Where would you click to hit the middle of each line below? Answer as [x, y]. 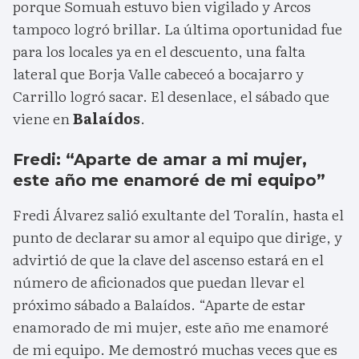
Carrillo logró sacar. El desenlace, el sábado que [171, 96]
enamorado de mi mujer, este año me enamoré [171, 327]
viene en [43, 119]
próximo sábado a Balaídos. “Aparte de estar [159, 305]
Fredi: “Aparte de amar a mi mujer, [160, 160]
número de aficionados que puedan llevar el [159, 282]
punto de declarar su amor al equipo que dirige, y [177, 237]
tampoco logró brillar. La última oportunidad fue [177, 29]
